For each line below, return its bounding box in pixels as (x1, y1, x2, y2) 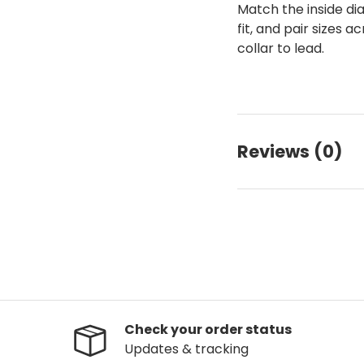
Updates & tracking (124, 340, 249, 359)
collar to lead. (237, 38, 325, 58)
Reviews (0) (237, 139, 344, 163)
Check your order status (124, 320, 292, 340)
